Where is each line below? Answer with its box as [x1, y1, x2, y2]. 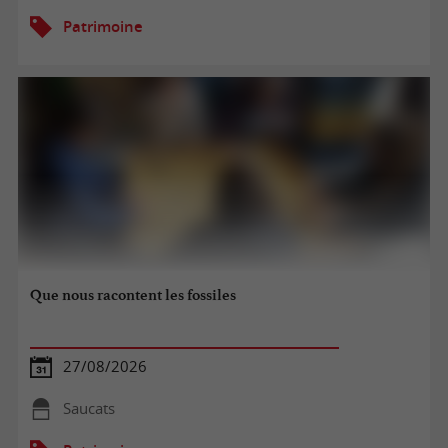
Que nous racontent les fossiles [30, 286, 237, 305]
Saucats [62, 398, 115, 418]
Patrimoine [62, 16, 143, 36]
